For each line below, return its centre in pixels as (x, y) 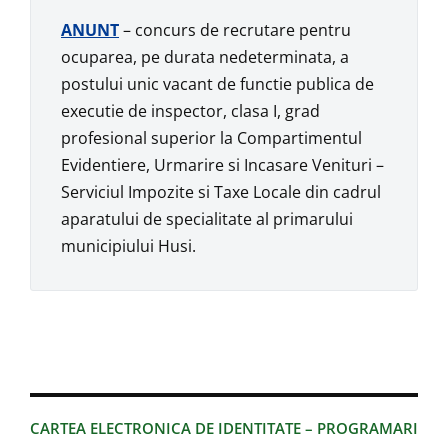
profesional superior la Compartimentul (211, 138)
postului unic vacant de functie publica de (217, 84)
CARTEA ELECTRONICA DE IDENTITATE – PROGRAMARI (224, 428)
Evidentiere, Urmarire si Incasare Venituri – (222, 165)
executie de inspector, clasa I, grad (190, 111)
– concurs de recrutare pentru (235, 30)
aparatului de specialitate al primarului (207, 219)
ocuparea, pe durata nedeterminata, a (205, 57)
